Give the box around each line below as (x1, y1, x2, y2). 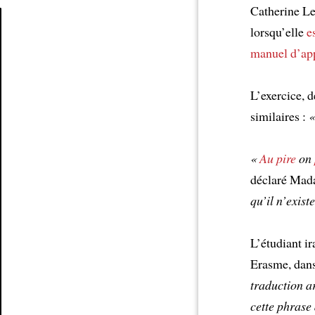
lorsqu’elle (250, 22, 307, 40)
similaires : (250, 107, 309, 124)
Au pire (259, 149, 296, 167)
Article (15, 42, 46, 55)
